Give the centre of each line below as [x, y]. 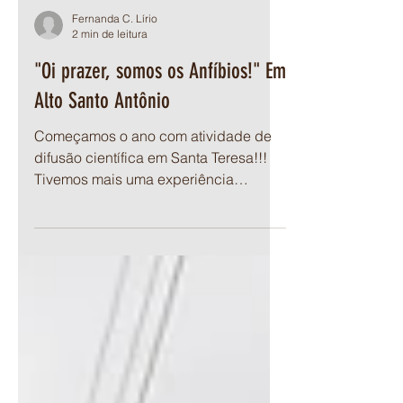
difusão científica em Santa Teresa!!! [151, 237]
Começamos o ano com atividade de [153, 215]
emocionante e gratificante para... [142, 280]
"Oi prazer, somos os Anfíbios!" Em [160, 150]
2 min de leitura [110, 113]
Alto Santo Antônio [102, 180]
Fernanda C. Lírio [115, 98]
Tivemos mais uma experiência [134, 258]
